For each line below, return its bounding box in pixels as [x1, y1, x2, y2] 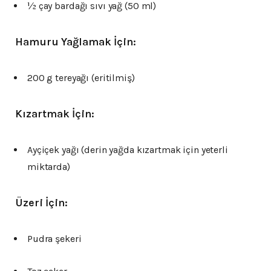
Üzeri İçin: [15, 195, 68, 209]
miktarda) [27, 160, 70, 172]
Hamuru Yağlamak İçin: [15, 34, 136, 48]
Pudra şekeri [27, 232, 82, 244]
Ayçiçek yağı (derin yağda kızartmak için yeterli [27, 143, 228, 155]
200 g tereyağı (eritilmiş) [27, 71, 135, 83]
